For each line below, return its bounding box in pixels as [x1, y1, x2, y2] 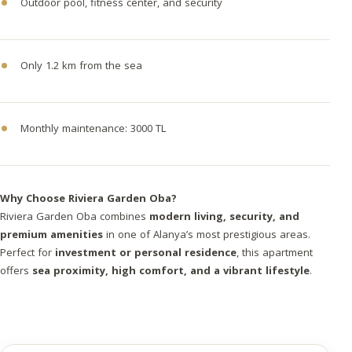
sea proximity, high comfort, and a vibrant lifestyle [32, 263, 310, 277]
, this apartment [236, 245, 313, 259]
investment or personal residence [55, 245, 236, 259]
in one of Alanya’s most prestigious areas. [103, 227, 310, 241]
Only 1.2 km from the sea [20, 58, 142, 72]
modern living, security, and [149, 209, 299, 223]
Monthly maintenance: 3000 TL [20, 121, 166, 135]
